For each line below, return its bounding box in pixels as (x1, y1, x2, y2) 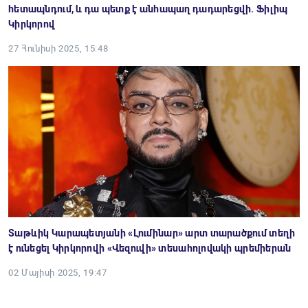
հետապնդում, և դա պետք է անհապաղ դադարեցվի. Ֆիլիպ (8, 3, 288, 14)
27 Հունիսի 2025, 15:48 (8, 43, 109, 54)
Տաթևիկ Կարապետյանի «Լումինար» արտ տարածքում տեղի (8, 228, 296, 239)
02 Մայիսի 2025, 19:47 (8, 267, 107, 278)
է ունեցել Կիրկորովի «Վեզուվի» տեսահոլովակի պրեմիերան (8, 243, 291, 254)
